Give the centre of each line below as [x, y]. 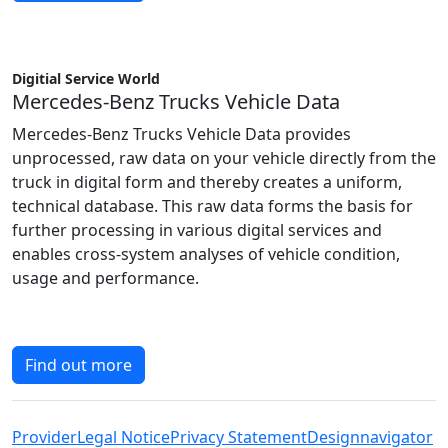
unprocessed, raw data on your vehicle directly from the [224, 158]
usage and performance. [105, 278]
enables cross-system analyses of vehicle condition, [206, 254]
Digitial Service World [86, 78]
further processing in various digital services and [197, 230]
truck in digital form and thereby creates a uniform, [207, 182]
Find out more [78, 365]
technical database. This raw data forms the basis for [212, 206]
